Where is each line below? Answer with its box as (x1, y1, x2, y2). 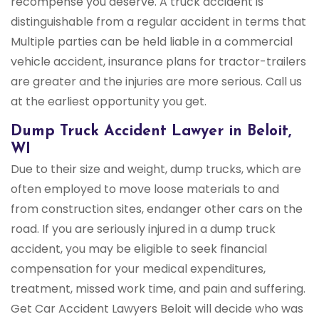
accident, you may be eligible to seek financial (11, 241, 267, 258)
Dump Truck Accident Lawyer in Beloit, (11, 124, 291, 140)
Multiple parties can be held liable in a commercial (11, 33, 293, 51)
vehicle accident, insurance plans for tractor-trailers (11, 53, 306, 70)
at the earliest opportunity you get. (11, 93, 206, 110)
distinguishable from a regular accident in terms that (11, 14, 306, 31)
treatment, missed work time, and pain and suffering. (11, 281, 305, 298)
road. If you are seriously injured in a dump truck (11, 221, 276, 238)
